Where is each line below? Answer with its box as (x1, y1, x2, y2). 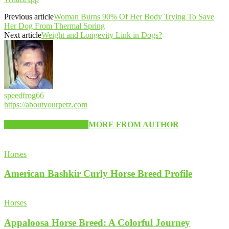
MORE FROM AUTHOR (88, 120, 179, 129)
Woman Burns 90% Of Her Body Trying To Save (54, 12, 214, 21)
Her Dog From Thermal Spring (4, 21, 105, 31)
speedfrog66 (4, 91, 44, 100)
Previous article (4, 12, 54, 21)
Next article (4, 31, 41, 40)
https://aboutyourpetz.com (4, 100, 87, 109)
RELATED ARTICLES (4, 120, 88, 129)
